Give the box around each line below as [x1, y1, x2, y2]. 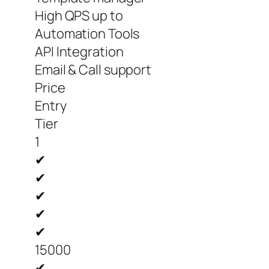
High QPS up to [35, 7, 123, 25]
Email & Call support [35, 61, 151, 79]
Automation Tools [35, 25, 140, 43]
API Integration [35, 43, 124, 61]
